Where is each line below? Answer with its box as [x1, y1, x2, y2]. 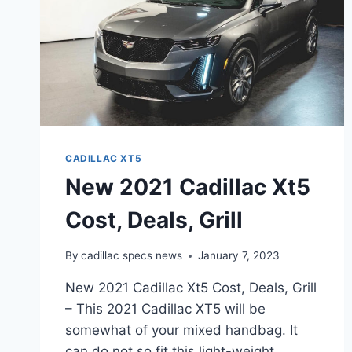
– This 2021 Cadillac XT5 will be [65, 301, 266, 317]
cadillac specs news [81, 249, 183, 262]
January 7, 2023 [198, 249, 280, 262]
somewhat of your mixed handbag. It [65, 322, 298, 338]
